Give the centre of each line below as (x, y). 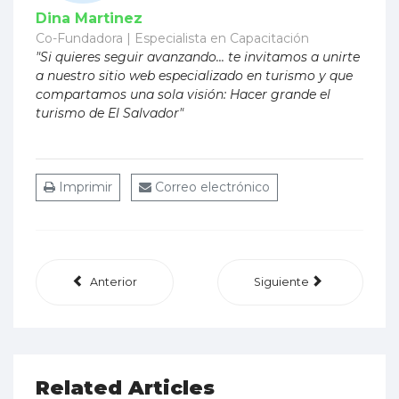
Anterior (114, 282)
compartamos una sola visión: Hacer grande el (183, 95)
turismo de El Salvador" (110, 114)
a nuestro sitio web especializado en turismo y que (194, 76)
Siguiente (281, 282)
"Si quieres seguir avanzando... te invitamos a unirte (198, 57)
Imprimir (84, 187)
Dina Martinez (89, 19)
